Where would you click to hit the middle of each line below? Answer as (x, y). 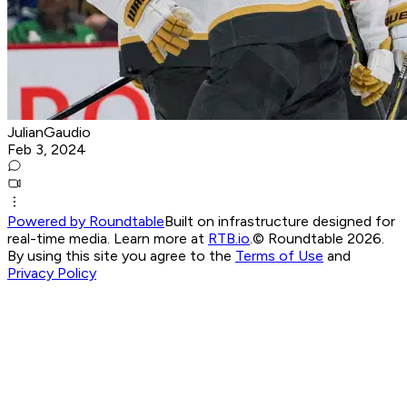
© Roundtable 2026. (318, 238)
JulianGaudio (49, 132)
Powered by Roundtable (86, 221)
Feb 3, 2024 (47, 149)
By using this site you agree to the (121, 255)
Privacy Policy (52, 273)
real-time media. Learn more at (108, 238)
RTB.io (229, 238)
